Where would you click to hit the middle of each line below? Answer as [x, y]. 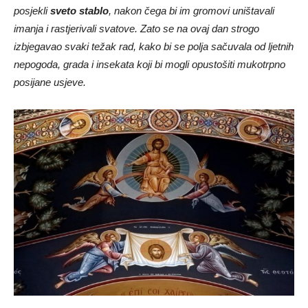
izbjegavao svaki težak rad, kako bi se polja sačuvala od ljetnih [154, 46]
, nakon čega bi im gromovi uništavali [191, 10]
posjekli [32, 10]
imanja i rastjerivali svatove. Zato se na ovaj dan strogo [136, 28]
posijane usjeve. [50, 82]
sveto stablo [79, 10]
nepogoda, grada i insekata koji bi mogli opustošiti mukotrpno [150, 64]
